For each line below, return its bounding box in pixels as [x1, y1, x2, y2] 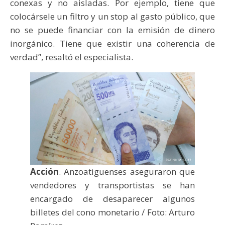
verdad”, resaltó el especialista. [10, 51, 133, 63]
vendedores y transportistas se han [30, 179, 195, 191]
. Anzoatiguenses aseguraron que [59, 166, 195, 178]
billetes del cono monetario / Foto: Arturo [30, 206, 195, 218]
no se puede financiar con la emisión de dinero [10, 24, 215, 36]
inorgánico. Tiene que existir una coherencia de [10, 37, 215, 49]
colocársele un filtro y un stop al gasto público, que [10, 10, 215, 22]
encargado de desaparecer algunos [30, 193, 195, 205]
